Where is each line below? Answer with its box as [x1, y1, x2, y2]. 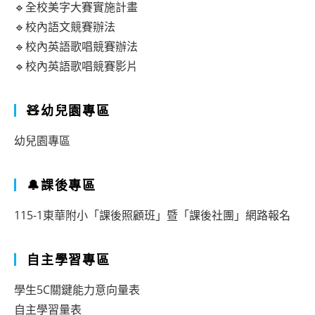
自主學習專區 [27, 251, 110, 268]
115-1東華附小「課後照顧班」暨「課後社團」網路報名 [14, 207, 290, 223]
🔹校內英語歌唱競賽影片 [14, 58, 138, 74]
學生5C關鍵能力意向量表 [14, 282, 140, 297]
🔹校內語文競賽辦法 [14, 19, 115, 34]
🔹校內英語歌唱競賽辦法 [14, 39, 138, 54]
